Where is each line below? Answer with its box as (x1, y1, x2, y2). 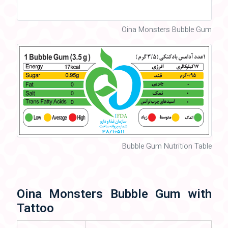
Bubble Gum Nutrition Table (122, 141, 212, 153)
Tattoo (16, 199, 54, 219)
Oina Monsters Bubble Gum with (16, 185, 212, 205)
